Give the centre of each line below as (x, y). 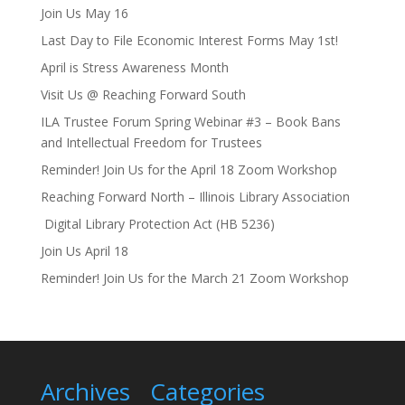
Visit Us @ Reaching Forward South (143, 94)
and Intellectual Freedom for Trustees (151, 142)
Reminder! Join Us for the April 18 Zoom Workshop (188, 170)
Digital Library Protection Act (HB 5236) (157, 224)
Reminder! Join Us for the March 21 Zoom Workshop (194, 278)
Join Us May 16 (84, 13)
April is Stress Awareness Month (134, 67)
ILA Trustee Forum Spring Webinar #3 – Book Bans (190, 122)
